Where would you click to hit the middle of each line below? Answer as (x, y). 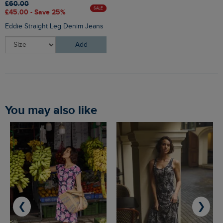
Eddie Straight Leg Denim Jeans (54, 27)
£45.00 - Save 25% (35, 12)
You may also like (54, 111)
